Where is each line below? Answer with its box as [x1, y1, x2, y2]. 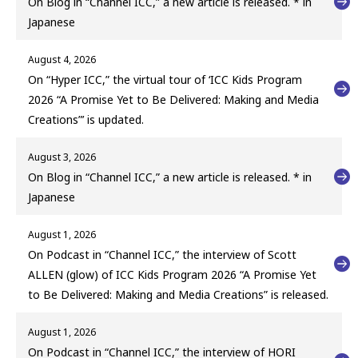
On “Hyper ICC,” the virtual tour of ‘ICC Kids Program [28, 72, 302, 88]
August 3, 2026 [28, 150, 96, 165]
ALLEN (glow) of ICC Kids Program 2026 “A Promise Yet [28, 267, 316, 283]
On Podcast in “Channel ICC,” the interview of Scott [28, 247, 296, 263]
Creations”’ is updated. [28, 112, 144, 128]
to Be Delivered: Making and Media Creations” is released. [28, 287, 328, 303]
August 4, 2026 [28, 53, 96, 67]
